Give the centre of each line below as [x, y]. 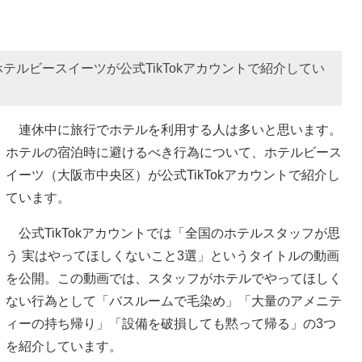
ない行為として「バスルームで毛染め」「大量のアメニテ [174, 301]
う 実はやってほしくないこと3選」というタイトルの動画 [173, 255]
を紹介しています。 [64, 346]
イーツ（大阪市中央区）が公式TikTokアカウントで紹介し [173, 175]
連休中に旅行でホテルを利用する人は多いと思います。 [174, 129]
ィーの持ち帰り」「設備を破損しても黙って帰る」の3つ [171, 323]
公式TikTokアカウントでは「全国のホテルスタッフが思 [173, 233]
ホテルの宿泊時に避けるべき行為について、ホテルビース [174, 152]
